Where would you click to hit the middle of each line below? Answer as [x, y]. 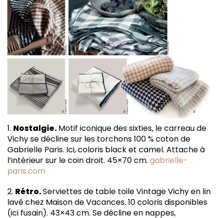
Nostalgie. [36, 128]
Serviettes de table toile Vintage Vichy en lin [127, 191]
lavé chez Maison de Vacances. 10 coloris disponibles [107, 202]
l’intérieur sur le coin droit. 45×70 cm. [79, 160]
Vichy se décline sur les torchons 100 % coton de [99, 139]
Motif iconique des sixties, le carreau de [132, 128]
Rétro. [29, 191]
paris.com [26, 171]
